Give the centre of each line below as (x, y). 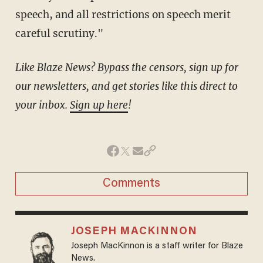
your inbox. (42, 105)
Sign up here (99, 105)
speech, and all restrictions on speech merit (123, 14)
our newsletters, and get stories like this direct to (126, 86)
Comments (131, 183)
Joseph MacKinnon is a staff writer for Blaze (157, 246)
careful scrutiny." (59, 33)
